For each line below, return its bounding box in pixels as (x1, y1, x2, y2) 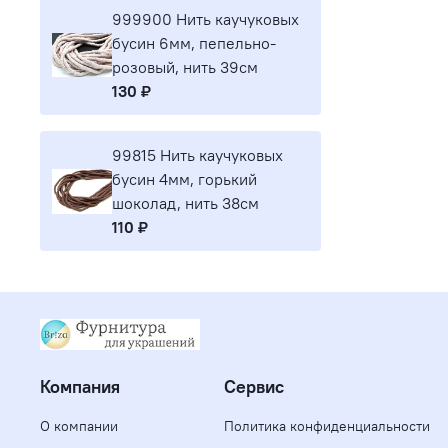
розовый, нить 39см (112, 57, 258, 78)
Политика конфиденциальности (224, 417, 430, 436)
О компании (40, 417, 118, 436)
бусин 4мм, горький (112, 169, 257, 190)
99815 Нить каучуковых (112, 145, 283, 166)
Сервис (224, 376, 284, 399)
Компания (40, 376, 120, 399)
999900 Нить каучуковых (112, 9, 299, 30)
